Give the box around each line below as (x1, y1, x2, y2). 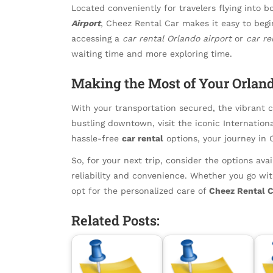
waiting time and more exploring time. (71, 49, 232, 59)
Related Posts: (71, 211, 160, 229)
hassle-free (71, 133, 122, 143)
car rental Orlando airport (122, 34, 232, 44)
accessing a (71, 34, 122, 44)
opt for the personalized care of (71, 186, 209, 196)
